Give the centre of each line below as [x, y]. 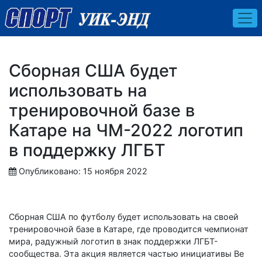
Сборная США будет [93, 70]
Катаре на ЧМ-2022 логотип [126, 130]
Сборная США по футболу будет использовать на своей [124, 216]
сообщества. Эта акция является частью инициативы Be [126, 253]
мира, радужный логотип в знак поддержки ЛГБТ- [113, 241]
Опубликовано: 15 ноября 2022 [83, 171]
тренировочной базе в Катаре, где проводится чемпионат [129, 229]
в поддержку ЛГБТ [87, 150]
